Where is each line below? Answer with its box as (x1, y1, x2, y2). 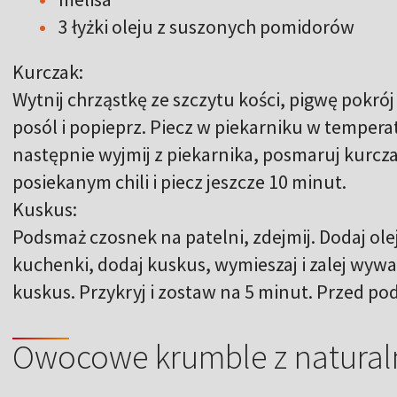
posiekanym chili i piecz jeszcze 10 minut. (12, 168, 346, 194)
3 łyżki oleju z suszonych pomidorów (58, 13, 354, 39)
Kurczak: (12, 58, 83, 84)
